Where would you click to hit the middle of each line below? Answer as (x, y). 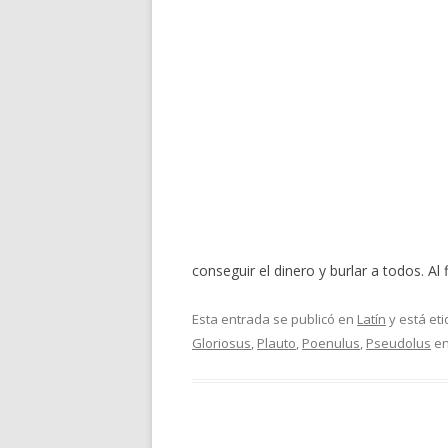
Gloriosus (221, 343)
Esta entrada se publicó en (274, 319)
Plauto (276, 343)
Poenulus (331, 343)
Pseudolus (398, 343)
